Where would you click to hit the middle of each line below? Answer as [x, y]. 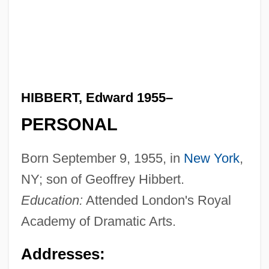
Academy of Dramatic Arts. [98, 222]
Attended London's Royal [157, 201]
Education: [52, 201]
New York [211, 159]
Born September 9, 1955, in [102, 159]
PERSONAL [69, 125]
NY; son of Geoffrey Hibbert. [102, 180]
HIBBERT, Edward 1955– [97, 97]
